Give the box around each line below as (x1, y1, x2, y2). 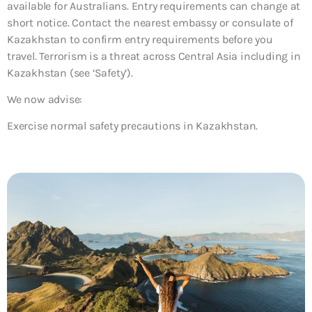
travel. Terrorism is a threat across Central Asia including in (7, 49, 301, 63)
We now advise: (7, 92, 83, 106)
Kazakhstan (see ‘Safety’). (7, 65, 133, 79)
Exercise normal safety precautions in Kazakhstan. (7, 119, 258, 133)
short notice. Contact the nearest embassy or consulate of (7, 15, 293, 29)
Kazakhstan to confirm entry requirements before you (7, 32, 273, 46)
